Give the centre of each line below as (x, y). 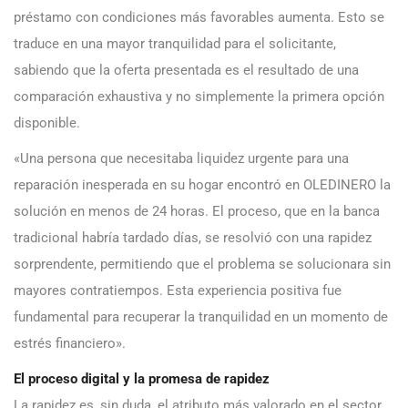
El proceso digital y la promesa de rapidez (142, 379)
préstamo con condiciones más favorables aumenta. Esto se (199, 18)
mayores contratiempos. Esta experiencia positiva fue (178, 291)
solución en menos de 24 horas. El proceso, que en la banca (197, 212)
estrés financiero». (70, 344)
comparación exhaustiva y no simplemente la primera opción (199, 97)
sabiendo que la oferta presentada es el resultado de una (186, 71)
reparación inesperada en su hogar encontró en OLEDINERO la (202, 185)
